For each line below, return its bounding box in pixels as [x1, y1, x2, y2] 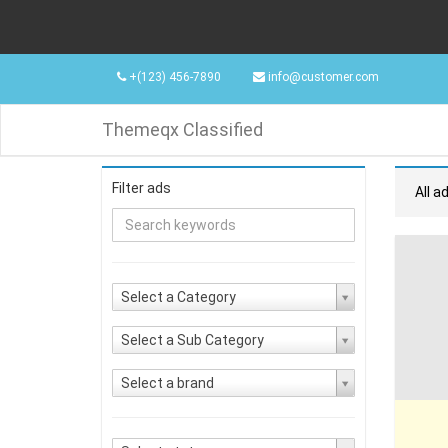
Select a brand [121, 375, 214, 391]
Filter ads [112, 180, 171, 196]
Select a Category [121, 289, 236, 305]
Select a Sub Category [121, 332, 264, 348]
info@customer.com [268, 70, 379, 84]
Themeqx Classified [102, 119, 263, 140]
